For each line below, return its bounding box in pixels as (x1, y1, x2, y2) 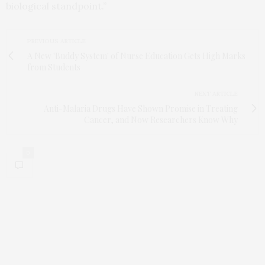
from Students (27, 62, 80, 73)
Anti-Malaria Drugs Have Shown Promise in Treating (44, 103, 238, 115)
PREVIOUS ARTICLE (27, 37, 86, 46)
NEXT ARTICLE (195, 90, 238, 98)
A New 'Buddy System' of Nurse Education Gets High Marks (27, 50, 245, 62)
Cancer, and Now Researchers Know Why (84, 114, 238, 126)
